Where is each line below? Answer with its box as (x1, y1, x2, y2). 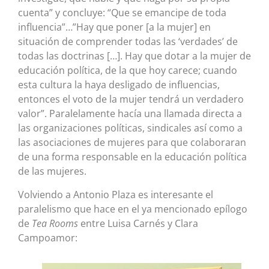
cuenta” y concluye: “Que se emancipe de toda (18, 6, 226, 20)
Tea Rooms (32, 216, 78, 230)
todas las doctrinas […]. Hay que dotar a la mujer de (18, 49, 251, 63)
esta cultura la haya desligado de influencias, (18, 78, 220, 92)
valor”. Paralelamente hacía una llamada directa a (18, 107, 242, 121)
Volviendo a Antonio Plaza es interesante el (18, 187, 213, 201)
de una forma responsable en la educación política (18, 150, 247, 164)
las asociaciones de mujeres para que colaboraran (18, 136, 246, 150)
